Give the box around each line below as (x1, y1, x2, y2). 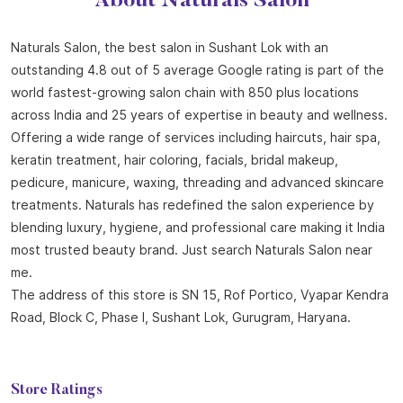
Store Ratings (11, 382, 103, 398)
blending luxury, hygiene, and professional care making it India (11, 219, 385, 235)
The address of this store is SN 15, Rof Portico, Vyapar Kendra (11, 286, 389, 302)
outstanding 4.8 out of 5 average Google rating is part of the (11, 61, 384, 77)
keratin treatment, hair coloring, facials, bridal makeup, (11, 151, 338, 167)
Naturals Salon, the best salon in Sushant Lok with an (11, 39, 328, 55)
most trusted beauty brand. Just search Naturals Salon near (11, 241, 372, 257)
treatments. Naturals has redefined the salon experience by (11, 196, 374, 212)
